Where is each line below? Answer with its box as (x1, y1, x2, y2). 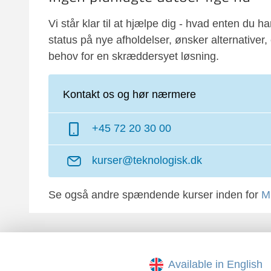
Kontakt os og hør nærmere (63, 88, 196, 100)
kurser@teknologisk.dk (92, 154, 203, 167)
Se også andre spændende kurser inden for (48, 188, 261, 201)
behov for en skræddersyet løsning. (48, 50, 219, 62)
